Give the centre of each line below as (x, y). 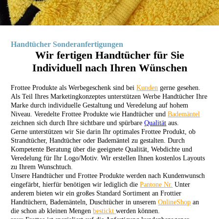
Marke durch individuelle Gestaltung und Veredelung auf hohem (100, 105)
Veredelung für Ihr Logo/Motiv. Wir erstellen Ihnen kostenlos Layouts (108, 158)
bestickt (105, 211)
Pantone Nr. (156, 185)
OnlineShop (175, 202)
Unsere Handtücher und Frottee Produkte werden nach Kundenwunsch (108, 176)
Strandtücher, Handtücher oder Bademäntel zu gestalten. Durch (98, 141)
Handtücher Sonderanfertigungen (70, 44)
